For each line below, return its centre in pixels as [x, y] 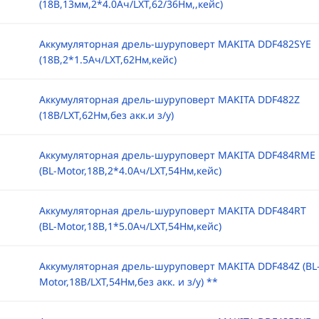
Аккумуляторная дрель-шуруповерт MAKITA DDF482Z [169, 99]
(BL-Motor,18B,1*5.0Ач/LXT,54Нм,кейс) [130, 226]
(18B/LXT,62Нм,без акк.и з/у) [106, 115]
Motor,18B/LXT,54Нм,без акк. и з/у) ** [128, 282]
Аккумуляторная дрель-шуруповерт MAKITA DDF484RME [177, 155]
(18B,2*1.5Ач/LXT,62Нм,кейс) [108, 59]
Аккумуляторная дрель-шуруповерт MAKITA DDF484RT [172, 210]
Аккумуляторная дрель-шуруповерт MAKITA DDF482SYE [175, 44]
